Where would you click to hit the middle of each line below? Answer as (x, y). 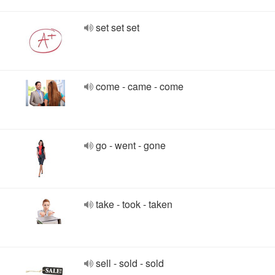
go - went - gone (131, 145)
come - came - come (140, 86)
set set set (118, 27)
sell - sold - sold (130, 263)
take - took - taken (134, 204)
